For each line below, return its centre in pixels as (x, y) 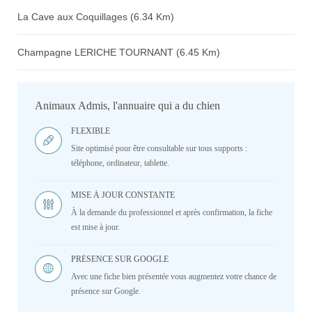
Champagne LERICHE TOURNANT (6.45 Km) (119, 52)
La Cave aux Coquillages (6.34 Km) (96, 17)
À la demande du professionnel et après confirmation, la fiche (172, 212)
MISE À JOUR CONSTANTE (123, 195)
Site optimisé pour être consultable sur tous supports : (159, 148)
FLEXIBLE (91, 131)
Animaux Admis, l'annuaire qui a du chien (127, 106)
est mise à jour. (95, 227)
